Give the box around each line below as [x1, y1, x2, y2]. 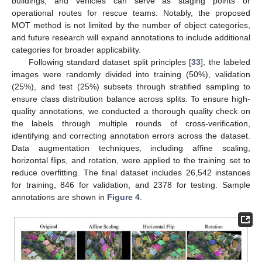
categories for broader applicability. [12, 45, 141, 55]
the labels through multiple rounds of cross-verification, [12, 119, 250, 129]
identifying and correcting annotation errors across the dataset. [12, 131, 250, 141]
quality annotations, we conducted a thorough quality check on [12, 106, 250, 116]
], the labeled [201, 57, 250, 67]
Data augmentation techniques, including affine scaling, [12, 143, 250, 153]
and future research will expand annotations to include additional [12, 33, 250, 43]
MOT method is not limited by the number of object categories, [12, 20, 250, 30]
